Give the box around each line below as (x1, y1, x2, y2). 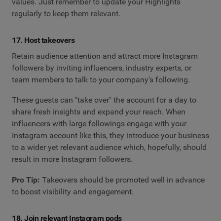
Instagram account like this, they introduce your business (12, 131, 209, 141)
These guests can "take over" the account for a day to (12, 95, 196, 105)
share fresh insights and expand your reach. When (12, 107, 185, 117)
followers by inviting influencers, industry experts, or (12, 63, 191, 73)
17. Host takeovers (12, 36, 75, 45)
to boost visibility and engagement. (12, 187, 134, 197)
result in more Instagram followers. (12, 154, 135, 164)
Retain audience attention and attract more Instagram (12, 51, 198, 61)
